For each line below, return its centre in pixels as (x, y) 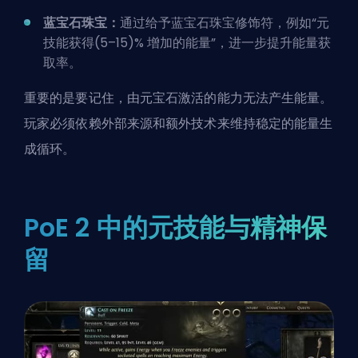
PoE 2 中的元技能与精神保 (176, 227)
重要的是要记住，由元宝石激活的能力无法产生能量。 (179, 97)
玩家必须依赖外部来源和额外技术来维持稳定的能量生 (179, 123)
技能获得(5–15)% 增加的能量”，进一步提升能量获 (187, 42)
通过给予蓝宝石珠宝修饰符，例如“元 (225, 22)
